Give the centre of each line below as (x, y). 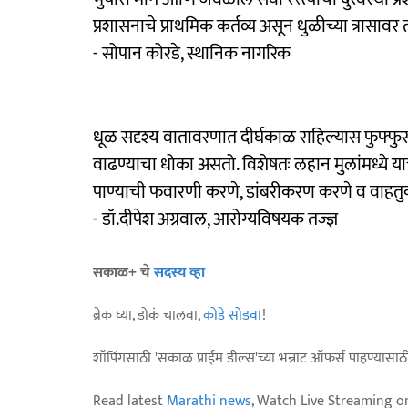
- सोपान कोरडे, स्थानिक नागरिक (192, 53)
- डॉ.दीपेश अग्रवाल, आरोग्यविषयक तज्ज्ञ (215, 219)
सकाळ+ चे (123, 272)
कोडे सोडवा (233, 315)
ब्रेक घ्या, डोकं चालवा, (148, 315)
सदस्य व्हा (179, 272)
